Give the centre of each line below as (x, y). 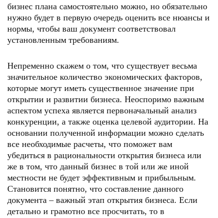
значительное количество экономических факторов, (105, 77)
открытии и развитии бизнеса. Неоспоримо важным (106, 99)
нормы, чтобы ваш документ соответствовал (91, 29)
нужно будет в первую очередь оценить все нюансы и (109, 18)
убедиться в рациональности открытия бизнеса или (104, 155)
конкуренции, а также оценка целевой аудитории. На (108, 122)
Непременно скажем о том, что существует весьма (102, 66)
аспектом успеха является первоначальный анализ (102, 110)
